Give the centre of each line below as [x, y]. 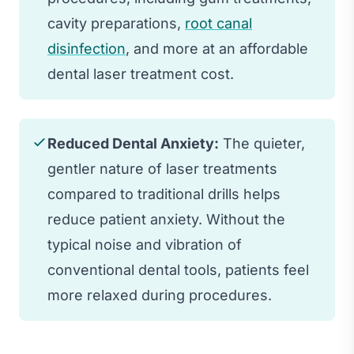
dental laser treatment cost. [141, 73]
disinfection [87, 48]
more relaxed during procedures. [160, 295]
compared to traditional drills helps [164, 194]
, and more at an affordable [217, 48]
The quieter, [262, 143]
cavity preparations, [116, 23]
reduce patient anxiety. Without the [166, 219]
